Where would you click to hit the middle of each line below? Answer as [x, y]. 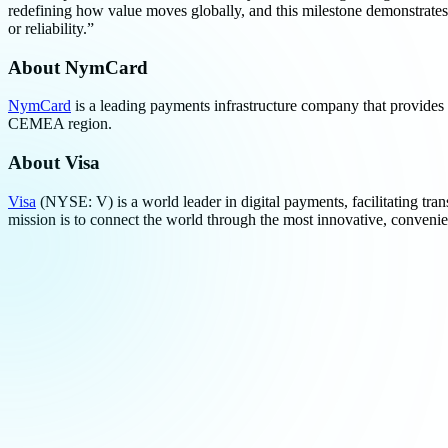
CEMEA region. [60, 124]
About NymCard [78, 67]
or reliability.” [51, 28]
